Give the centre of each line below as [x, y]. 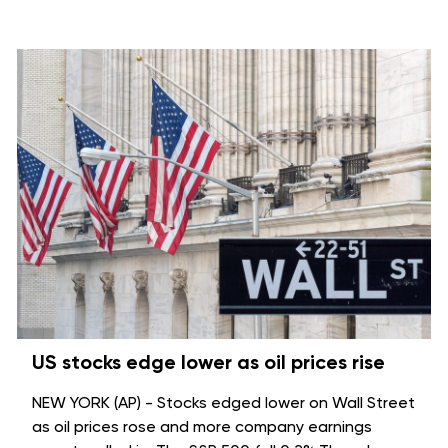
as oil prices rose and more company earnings [202, 427]
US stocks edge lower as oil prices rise [208, 362]
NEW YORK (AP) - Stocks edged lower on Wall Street [223, 403]
